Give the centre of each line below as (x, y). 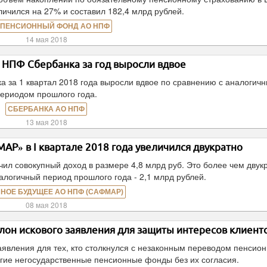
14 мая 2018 (46, 39)
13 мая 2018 (46, 122)
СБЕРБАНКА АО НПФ (46, 109)
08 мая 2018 (46, 205)
